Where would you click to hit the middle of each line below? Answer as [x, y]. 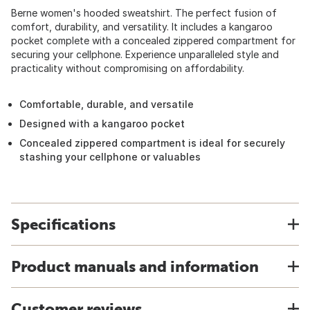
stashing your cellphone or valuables [110, 157]
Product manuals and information [135, 266]
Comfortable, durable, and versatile [107, 104]
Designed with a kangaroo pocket [102, 124]
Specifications [63, 224]
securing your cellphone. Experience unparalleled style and [145, 54]
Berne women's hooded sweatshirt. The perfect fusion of [144, 13]
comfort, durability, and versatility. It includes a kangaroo [142, 27]
